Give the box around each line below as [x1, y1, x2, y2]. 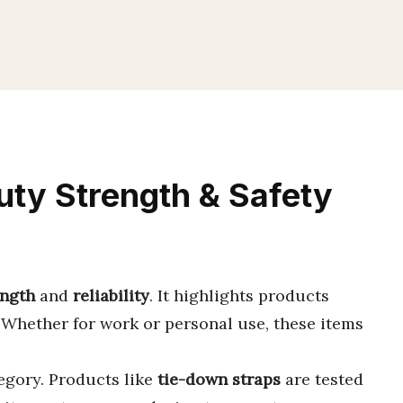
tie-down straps [157, 369, 281, 390]
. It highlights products [149, 285, 329, 306]
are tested [281, 369, 363, 390]
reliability [73, 285, 149, 306]
